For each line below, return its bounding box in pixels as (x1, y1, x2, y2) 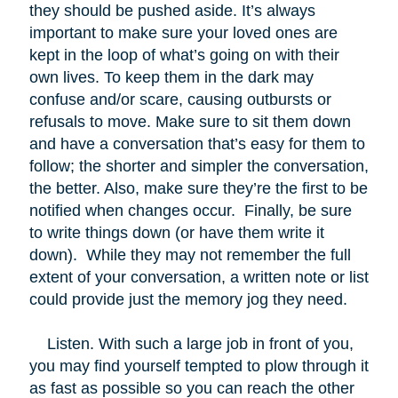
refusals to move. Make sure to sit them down (28, 113, 351, 131)
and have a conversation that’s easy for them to (28, 135, 365, 154)
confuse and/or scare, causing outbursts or (28, 91, 331, 109)
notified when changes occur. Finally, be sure (28, 202, 352, 220)
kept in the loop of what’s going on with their (28, 46, 339, 65)
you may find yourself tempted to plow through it (28, 357, 369, 376)
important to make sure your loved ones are (28, 24, 338, 43)
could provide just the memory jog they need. (28, 291, 347, 309)
